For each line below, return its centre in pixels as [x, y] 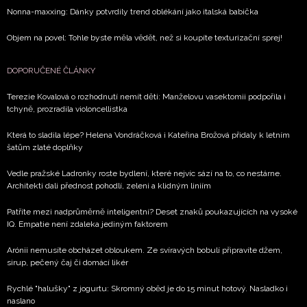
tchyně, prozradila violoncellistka [67, 109]
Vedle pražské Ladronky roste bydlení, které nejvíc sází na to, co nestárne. [144, 173]
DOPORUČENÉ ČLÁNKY [51, 70]
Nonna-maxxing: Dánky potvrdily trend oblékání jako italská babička [133, 11]
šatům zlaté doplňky [45, 147]
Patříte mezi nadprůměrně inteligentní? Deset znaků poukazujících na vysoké [152, 211]
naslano [21, 300]
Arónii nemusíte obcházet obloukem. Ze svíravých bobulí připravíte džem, [145, 250]
